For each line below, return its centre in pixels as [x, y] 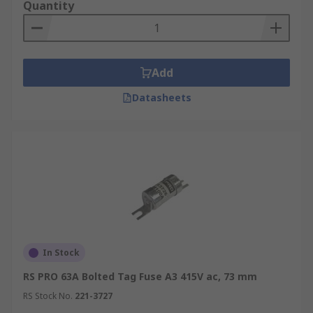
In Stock [61, 253]
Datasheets [161, 97]
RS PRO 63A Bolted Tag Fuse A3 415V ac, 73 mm [140, 276]
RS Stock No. [48, 296]
